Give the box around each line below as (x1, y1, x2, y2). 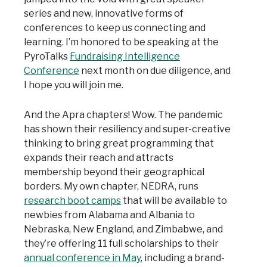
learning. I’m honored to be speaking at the (24, 36, 219, 48)
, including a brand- (141, 252, 225, 264)
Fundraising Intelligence (70, 51, 180, 63)
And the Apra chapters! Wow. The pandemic (24, 109, 223, 121)
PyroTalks (24, 51, 70, 63)
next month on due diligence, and (79, 65, 231, 77)
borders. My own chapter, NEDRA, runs (24, 181, 198, 193)
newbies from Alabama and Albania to (24, 209, 195, 221)
